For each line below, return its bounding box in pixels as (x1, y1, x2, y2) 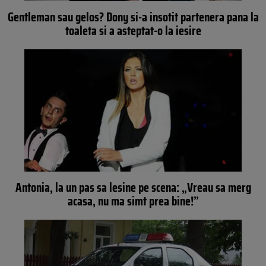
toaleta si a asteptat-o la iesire (65, 21, 201, 41)
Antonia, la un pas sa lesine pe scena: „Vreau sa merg (15, 177, 251, 197)
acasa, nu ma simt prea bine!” (67, 191, 199, 211)
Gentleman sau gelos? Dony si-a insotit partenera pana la (7, 7, 259, 27)
